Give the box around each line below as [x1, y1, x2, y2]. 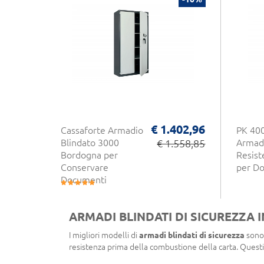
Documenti [61, 174, 107, 185]
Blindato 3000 [61, 137, 119, 148]
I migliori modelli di [69, 230, 139, 240]
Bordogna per [61, 149, 118, 160]
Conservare [61, 161, 108, 173]
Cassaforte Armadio [61, 124, 143, 136]
